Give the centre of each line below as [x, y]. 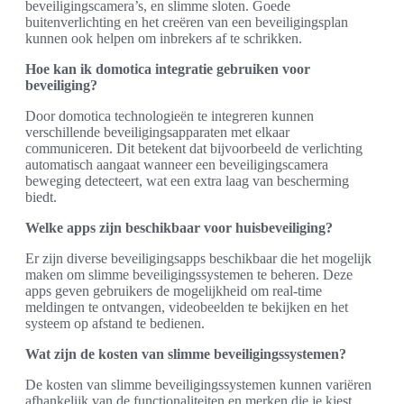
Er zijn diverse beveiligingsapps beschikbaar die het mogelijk [198, 258]
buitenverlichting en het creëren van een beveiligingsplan [187, 22]
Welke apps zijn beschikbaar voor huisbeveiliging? [179, 228]
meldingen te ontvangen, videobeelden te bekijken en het [187, 307]
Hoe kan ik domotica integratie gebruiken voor [168, 69]
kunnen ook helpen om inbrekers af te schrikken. [164, 38]
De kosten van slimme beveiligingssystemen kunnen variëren [198, 385]
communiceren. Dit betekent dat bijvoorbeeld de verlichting [194, 148]
